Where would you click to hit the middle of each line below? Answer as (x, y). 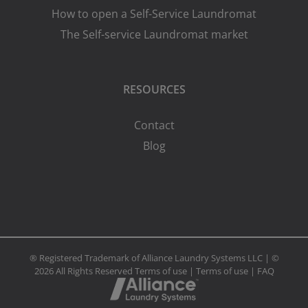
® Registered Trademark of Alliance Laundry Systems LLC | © (154, 258)
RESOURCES (154, 90)
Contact (154, 125)
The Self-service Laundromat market (154, 35)
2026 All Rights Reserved (84, 271)
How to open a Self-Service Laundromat (154, 14)
